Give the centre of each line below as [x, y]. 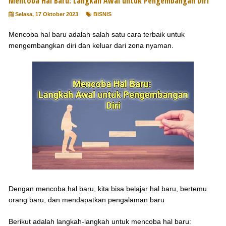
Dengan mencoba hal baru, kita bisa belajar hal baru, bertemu [108, 189]
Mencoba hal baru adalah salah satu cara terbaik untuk [97, 35]
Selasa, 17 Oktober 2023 [47, 14]
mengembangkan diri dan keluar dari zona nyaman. [92, 46]
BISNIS [102, 14]
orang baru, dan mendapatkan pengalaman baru [87, 200]
